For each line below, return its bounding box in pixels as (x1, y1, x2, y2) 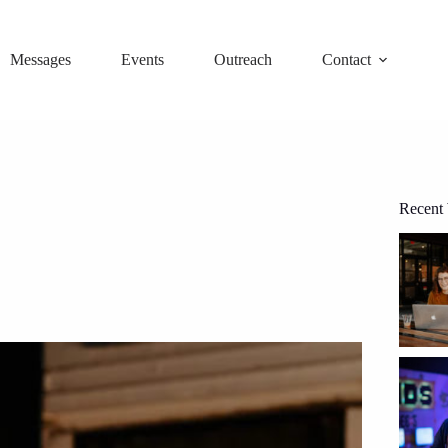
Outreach (214, 51, 273, 68)
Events (121, 51, 165, 68)
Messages (10, 51, 72, 68)
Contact (322, 51, 372, 68)
